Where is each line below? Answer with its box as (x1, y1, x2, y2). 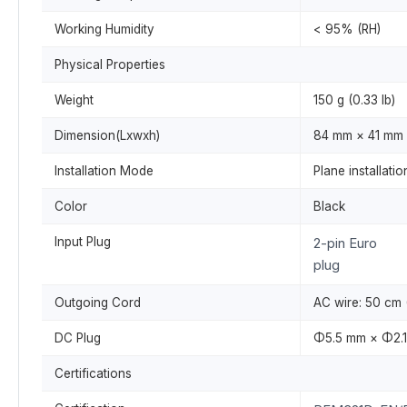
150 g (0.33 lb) (313, 93, 395, 107)
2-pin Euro (313, 234, 377, 252)
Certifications (55, 366, 132, 381)
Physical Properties (55, 57, 165, 72)
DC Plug (55, 331, 101, 345)
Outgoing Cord (55, 295, 141, 310)
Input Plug (55, 234, 111, 249)
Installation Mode (55, 164, 154, 178)
